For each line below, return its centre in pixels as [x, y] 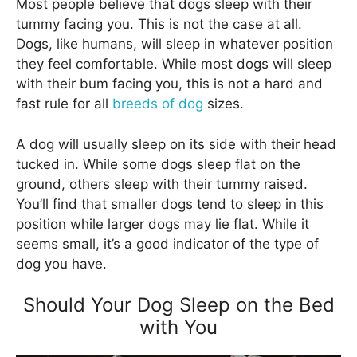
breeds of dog [158, 104]
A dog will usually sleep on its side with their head [176, 144]
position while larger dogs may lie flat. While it [163, 224]
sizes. [224, 104]
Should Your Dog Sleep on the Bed [178, 305]
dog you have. [61, 263]
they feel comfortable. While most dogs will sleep [174, 64]
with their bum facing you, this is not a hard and [169, 84]
